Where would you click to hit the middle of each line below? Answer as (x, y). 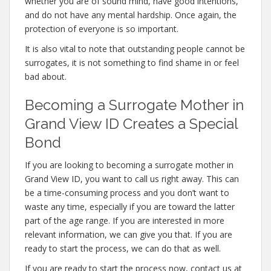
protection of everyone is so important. (102, 29)
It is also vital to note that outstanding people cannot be (135, 49)
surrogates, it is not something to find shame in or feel (132, 63)
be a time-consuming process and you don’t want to (127, 193)
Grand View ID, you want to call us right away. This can (132, 179)
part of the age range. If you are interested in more (125, 220)
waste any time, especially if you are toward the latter (130, 207)
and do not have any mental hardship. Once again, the (131, 15)
